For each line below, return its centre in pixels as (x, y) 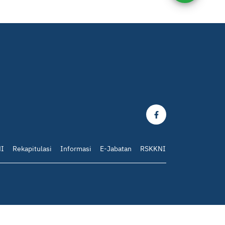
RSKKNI (153, 149)
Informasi (76, 149)
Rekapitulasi (32, 149)
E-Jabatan (116, 149)
